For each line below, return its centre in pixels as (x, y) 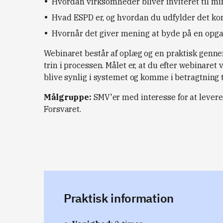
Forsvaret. (63, 109)
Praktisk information (119, 198)
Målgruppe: (68, 97)
